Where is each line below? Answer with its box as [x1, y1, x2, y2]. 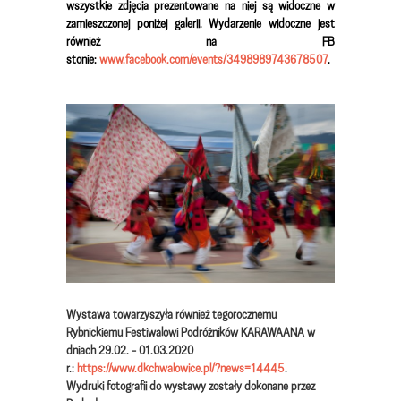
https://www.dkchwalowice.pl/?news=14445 [77, 360, 285, 376]
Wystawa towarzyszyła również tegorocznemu [66, 306, 277, 322]
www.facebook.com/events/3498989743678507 [99, 51, 328, 66]
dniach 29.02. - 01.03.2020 [66, 342, 193, 358]
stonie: [66, 51, 99, 66]
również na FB [66, 33, 335, 48]
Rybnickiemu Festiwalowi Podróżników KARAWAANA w [66, 324, 315, 340]
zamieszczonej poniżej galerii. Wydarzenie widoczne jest [66, 15, 335, 30]
